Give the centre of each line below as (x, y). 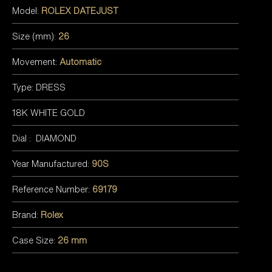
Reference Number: (52, 189)
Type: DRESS (39, 87)
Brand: (26, 214)
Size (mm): (34, 36)
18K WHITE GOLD (49, 112)
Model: (27, 10)
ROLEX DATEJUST (80, 10)
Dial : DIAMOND (44, 138)
